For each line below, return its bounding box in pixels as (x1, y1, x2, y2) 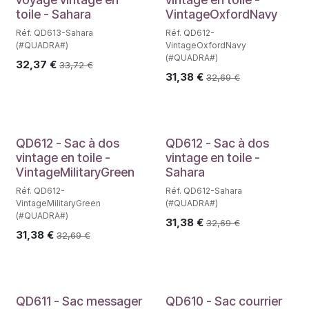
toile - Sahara (16, 6, 91, 21)
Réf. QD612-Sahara (165, 185, 242, 196)
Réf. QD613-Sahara (16, 27, 93, 38)
